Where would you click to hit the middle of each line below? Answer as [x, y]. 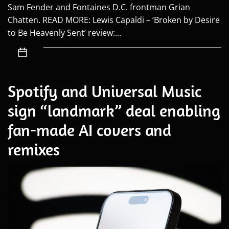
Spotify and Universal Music [105, 91]
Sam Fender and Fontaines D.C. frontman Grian [99, 7]
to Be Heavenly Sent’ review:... [64, 33]
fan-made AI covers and [89, 130]
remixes [34, 150]
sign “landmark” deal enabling [114, 111]
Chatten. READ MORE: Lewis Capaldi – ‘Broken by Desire [114, 20]
